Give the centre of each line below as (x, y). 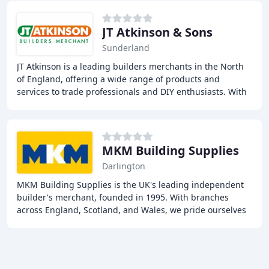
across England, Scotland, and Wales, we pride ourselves (131, 210)
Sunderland (126, 48)
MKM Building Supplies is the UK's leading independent (130, 185)
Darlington (124, 166)
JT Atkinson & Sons (157, 32)
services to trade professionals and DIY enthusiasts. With (132, 92)
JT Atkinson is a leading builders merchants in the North (130, 66)
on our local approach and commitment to (102, 222)
